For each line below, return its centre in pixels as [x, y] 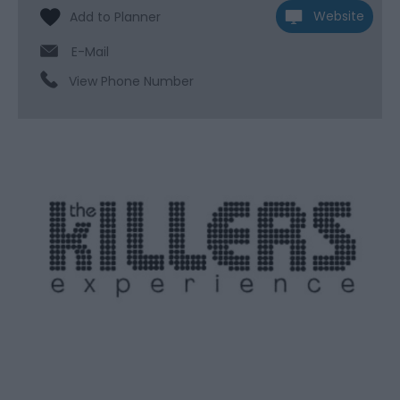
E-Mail [90, 52]
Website [339, 17]
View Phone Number [131, 82]
